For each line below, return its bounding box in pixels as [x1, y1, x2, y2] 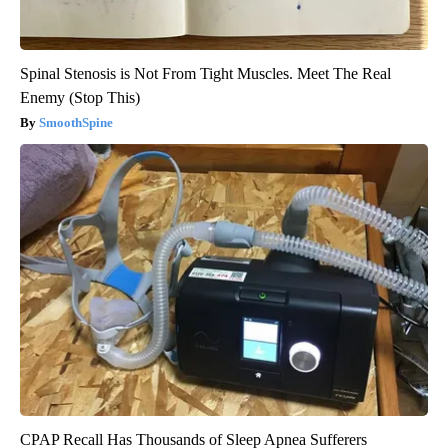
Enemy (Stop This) [20, 89, 140, 107]
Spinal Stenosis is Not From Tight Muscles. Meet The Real [20, 65, 391, 83]
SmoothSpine [39, 115, 113, 131]
